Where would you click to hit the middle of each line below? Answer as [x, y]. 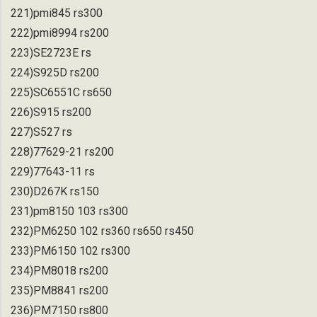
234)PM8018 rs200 [59, 270]
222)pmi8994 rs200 [60, 33]
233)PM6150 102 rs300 [70, 250]
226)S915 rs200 [51, 112]
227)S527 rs [41, 132]
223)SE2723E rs [51, 52]
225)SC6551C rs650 [61, 92]
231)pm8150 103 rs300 [69, 211]
